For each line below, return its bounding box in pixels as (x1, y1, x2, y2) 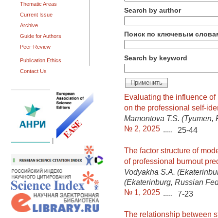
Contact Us (20, 68, 47, 74)
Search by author (124, 6, 181, 14)
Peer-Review (20, 44, 51, 50)
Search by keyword (124, 54, 187, 62)
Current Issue (20, 12, 53, 18)
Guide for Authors (20, 33, 61, 39)
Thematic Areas (20, 1, 57, 7)
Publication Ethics (20, 57, 61, 63)
